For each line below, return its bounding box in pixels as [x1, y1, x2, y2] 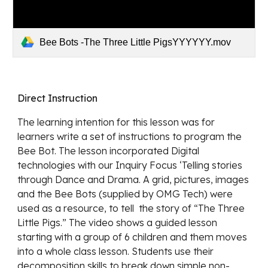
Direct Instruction [17, 92, 100, 104]
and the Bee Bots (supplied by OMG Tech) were [17, 187, 233, 200]
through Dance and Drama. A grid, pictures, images [17, 173, 249, 185]
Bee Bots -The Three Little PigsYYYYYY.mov [39, 36, 232, 47]
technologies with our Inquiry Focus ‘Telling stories [17, 159, 243, 171]
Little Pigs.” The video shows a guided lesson [17, 216, 218, 229]
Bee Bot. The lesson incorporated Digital [17, 144, 200, 157]
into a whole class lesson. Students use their [17, 245, 214, 257]
